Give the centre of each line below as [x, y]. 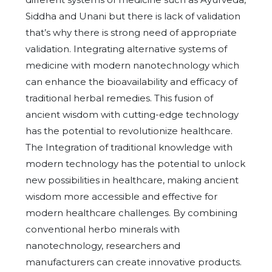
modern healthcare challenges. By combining [131, 213]
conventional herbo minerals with [103, 229]
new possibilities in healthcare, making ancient [132, 180]
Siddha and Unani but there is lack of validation [133, 16]
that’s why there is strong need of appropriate [131, 32]
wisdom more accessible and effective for [121, 196]
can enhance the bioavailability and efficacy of [131, 82]
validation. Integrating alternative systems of [126, 49]
